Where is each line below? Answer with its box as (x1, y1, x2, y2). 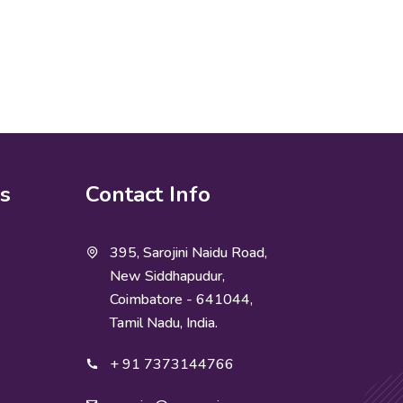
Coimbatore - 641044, (109, 290, 253, 309)
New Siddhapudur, (109, 266, 225, 286)
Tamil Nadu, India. (109, 313, 218, 333)
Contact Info (85, 180, 210, 209)
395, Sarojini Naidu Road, (109, 243, 267, 263)
